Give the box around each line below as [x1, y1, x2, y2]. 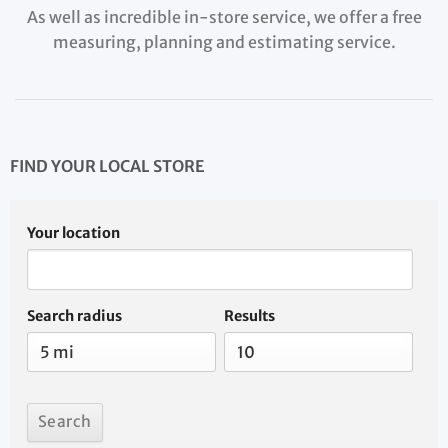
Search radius [26, 307, 122, 325]
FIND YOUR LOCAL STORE [9, 156, 205, 177]
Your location [26, 224, 120, 242]
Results [223, 307, 275, 325]
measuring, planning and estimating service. [52, 32, 396, 53]
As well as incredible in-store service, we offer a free [26, 7, 422, 28]
